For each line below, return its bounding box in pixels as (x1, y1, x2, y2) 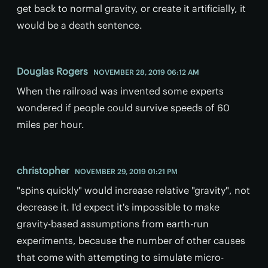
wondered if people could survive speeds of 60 (17, 101, 230, 114)
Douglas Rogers (17, 65, 88, 77)
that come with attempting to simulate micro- (17, 251, 224, 263)
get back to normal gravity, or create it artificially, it (17, 2, 246, 14)
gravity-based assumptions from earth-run (17, 217, 209, 230)
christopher (17, 164, 69, 176)
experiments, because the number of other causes (17, 234, 245, 246)
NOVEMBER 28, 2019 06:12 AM (93, 67, 199, 77)
